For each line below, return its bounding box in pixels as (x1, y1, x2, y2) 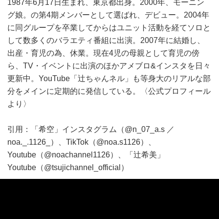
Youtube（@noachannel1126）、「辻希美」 (7, 151, 165, 159)
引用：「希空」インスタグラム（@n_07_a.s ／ (7, 125, 175, 133)
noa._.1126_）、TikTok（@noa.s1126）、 (7, 138, 156, 146)
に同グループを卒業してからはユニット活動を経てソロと (7, 23, 211, 32)
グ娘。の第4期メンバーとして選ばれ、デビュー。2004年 (7, 11, 209, 19)
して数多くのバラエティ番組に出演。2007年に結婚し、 (7, 36, 205, 44)
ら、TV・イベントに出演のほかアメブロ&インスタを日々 (7, 62, 211, 70)
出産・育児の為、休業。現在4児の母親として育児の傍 (7, 49, 199, 57)
